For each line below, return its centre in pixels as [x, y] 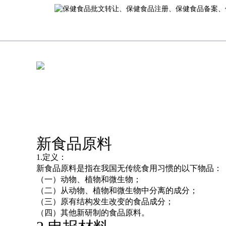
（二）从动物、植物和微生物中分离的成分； [126, 190]
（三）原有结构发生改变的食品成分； [114, 202]
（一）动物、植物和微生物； [98, 179]
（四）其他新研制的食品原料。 [93, 213]
